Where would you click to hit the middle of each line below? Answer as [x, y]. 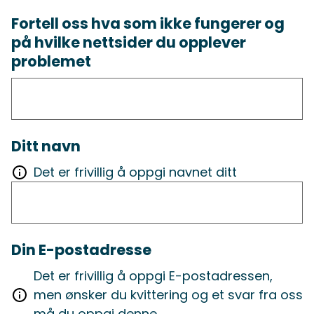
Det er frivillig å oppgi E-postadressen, [153, 276]
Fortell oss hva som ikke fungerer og [148, 24]
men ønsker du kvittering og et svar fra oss [168, 295]
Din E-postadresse [81, 250]
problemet [51, 62]
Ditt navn [46, 146]
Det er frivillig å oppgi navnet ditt [135, 172]
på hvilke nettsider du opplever [129, 43]
